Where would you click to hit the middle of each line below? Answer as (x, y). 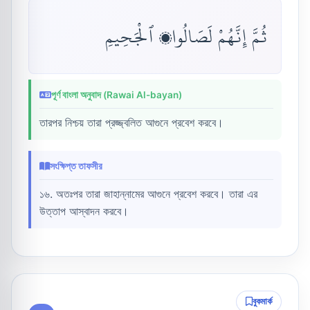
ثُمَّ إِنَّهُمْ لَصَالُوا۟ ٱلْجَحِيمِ (186, 36)
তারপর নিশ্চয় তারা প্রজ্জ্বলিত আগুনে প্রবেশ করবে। (131, 122)
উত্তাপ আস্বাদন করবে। (84, 211)
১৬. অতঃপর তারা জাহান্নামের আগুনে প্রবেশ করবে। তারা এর (148, 193)
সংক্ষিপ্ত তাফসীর (76, 166)
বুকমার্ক (263, 301)
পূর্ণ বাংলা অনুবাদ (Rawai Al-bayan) (117, 94)
